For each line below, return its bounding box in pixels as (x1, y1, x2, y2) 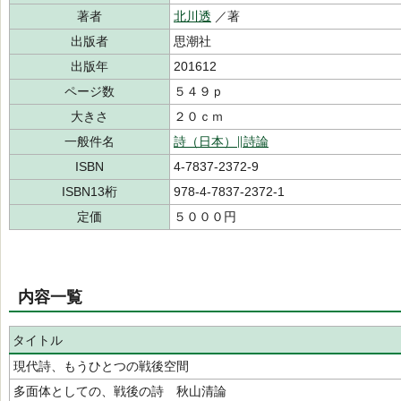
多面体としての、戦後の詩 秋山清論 (13, 384, 226, 398)
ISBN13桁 (62, 184, 117, 199)
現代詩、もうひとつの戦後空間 (13, 359, 189, 373)
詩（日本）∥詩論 (174, 134, 269, 149)
